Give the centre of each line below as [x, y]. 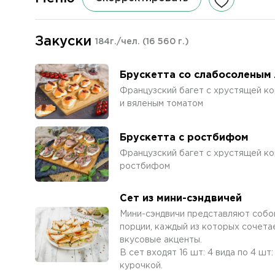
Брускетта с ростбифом [184, 137]
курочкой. [141, 266]
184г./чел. [119, 42]
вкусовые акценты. [161, 240]
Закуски [63, 42]
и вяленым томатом [161, 103]
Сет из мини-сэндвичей [181, 199]
